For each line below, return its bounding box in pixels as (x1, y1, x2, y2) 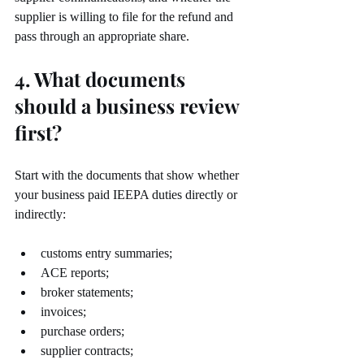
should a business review (15, 93, 244, 119)
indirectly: (15, 207, 66, 222)
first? (15, 119, 62, 146)
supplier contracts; (41, 344, 133, 358)
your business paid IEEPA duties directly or (15, 188, 240, 202)
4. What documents (15, 66, 190, 93)
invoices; (41, 305, 86, 319)
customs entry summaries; (41, 246, 172, 261)
